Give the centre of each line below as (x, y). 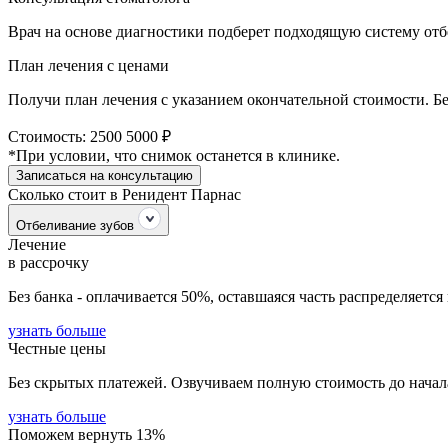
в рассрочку (48, 263)
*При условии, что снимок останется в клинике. (174, 156)
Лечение (37, 245)
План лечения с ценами (88, 66)
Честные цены (57, 349)
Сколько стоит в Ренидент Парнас (124, 195)
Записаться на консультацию (104, 176)
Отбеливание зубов (77, 226)
